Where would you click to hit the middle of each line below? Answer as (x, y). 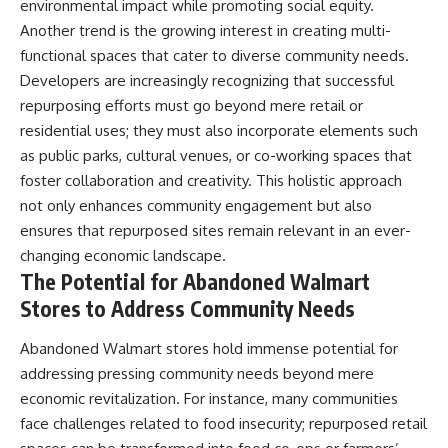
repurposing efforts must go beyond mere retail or (191, 105)
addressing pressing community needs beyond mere (197, 373)
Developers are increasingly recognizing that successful (207, 80)
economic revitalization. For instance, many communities (209, 398)
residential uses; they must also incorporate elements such (219, 130)
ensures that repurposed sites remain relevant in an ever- (215, 230)
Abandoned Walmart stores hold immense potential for (209, 348)
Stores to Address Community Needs (187, 308)
